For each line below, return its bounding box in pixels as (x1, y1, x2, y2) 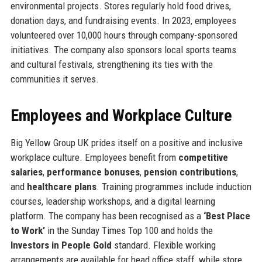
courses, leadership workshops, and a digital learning (10, 195, 215, 207)
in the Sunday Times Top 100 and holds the (44, 224, 213, 236)
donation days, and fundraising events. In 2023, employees (10, 14, 236, 26)
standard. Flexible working (111, 239, 216, 251)
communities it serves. (10, 73, 99, 85)
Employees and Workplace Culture (10, 105, 232, 125)
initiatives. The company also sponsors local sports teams (10, 43, 236, 56)
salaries (10, 166, 43, 178)
